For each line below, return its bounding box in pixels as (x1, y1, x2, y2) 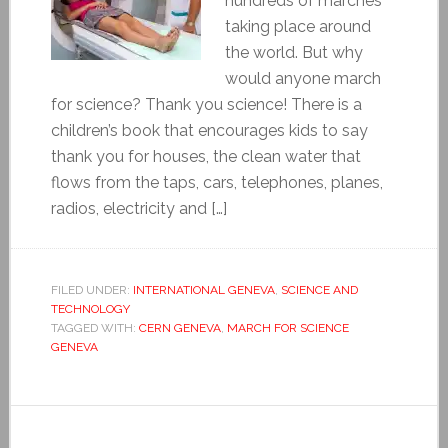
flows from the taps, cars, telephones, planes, (50, 172, 383, 192)
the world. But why (224, 42, 363, 62)
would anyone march (224, 68, 381, 88)
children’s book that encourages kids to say (50, 120, 368, 140)
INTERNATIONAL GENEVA (132, 282, 275, 297)
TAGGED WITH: (50, 320, 139, 335)
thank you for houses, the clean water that (50, 146, 361, 166)
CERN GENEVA (138, 320, 221, 335)
